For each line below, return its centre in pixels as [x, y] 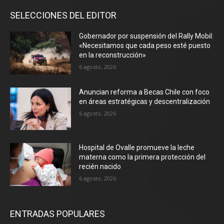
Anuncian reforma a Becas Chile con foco [144, 92]
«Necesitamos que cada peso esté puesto [145, 46]
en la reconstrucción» [113, 55]
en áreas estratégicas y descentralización [145, 101]
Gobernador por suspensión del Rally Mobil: [146, 36]
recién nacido [101, 167]
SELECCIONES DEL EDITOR [63, 15]
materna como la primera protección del [142, 157]
